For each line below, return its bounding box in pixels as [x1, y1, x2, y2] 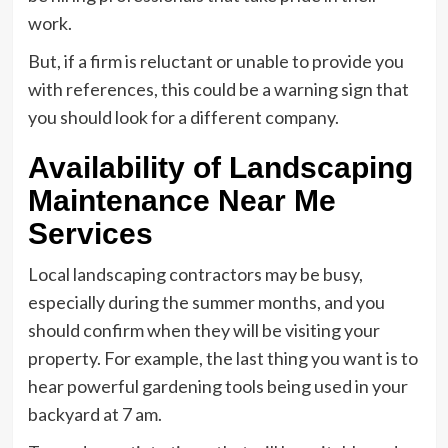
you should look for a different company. [27, 106, 342, 128]
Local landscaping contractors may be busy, [27, 263, 363, 285]
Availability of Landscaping [27, 151, 413, 184]
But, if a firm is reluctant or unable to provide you [27, 50, 404, 72]
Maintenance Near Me [27, 184, 336, 217]
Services [27, 217, 153, 250]
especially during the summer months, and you [27, 291, 385, 313]
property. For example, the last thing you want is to [27, 347, 418, 369]
